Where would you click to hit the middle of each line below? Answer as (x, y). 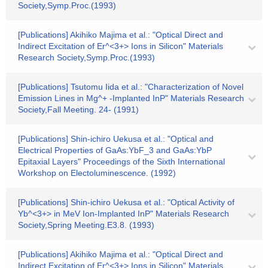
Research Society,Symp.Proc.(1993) (86, 57)
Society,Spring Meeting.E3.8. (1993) (86, 225)
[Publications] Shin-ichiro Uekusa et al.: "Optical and (116, 139)
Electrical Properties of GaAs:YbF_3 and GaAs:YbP (115, 150)
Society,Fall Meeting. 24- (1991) (78, 109)
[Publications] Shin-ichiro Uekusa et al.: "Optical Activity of (126, 202)
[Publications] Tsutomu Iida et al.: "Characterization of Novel (131, 87)
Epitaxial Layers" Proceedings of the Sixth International (121, 162)
